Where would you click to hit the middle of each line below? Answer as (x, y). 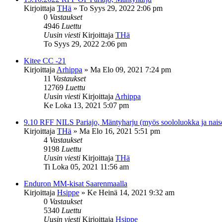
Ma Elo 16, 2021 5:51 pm (120, 131)
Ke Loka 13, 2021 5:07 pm (86, 105)
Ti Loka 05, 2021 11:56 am (86, 166)
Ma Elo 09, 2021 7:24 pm (131, 69)
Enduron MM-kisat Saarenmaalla (76, 183)
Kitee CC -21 (45, 60)
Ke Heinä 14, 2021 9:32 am (131, 192)
